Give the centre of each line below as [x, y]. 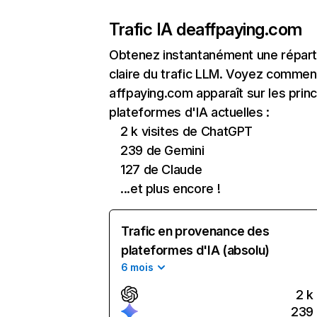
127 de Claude [161, 169]
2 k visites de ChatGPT [187, 131]
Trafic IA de [152, 29]
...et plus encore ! [171, 189]
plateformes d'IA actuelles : [189, 112]
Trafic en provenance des [195, 231]
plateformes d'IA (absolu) [195, 250]
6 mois [137, 267]
